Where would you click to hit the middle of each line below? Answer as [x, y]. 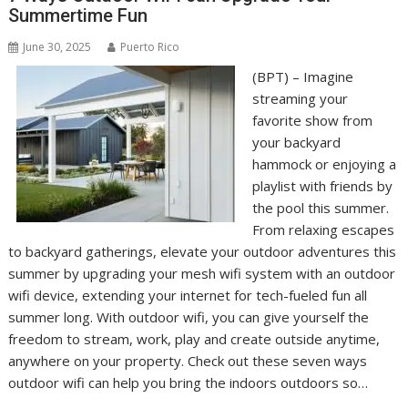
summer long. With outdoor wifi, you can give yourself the [189, 317]
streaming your [300, 98]
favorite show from [312, 120]
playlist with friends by [322, 186]
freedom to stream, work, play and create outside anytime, [194, 339]
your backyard [296, 142]
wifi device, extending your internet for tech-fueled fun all [188, 295]
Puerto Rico [150, 47]
